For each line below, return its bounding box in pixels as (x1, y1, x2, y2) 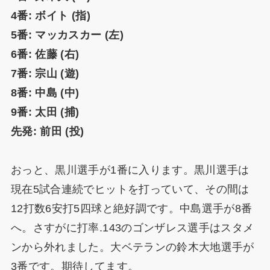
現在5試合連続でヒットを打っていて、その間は (10, 183, 250, 196)
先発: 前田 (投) (10, 125, 84, 138)
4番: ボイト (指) (10, 10, 90, 22)
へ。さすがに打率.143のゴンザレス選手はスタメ (10, 222, 254, 234)
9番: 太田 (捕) (10, 106, 80, 119)
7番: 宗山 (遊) (10, 67, 80, 80)
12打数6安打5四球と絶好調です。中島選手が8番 (10, 202, 253, 215)
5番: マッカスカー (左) (10, 29, 124, 42)
